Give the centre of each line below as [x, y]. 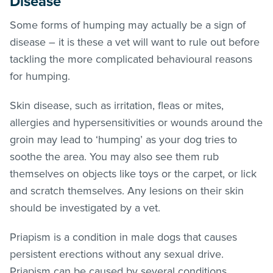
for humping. [41, 76]
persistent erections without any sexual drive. [117, 254]
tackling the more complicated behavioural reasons [131, 59]
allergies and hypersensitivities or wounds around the [136, 122]
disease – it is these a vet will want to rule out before [135, 42]
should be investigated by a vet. [85, 207]
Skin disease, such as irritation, [84, 105]
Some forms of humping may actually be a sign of [128, 25]
